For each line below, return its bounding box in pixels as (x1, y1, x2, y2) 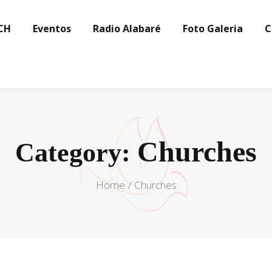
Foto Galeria (183, 22, 243, 35)
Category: (15, 138, 137, 168)
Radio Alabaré (93, 22, 161, 35)
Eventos (33, 22, 71, 35)
